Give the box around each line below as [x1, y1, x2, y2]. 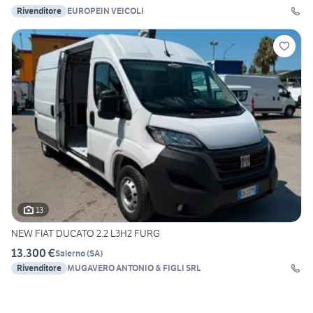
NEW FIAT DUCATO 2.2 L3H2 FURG [11, 227, 160, 240]
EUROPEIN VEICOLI [67, 6, 144, 17]
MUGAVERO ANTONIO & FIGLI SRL [67, 263, 201, 274]
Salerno [55, 247, 85, 259]
